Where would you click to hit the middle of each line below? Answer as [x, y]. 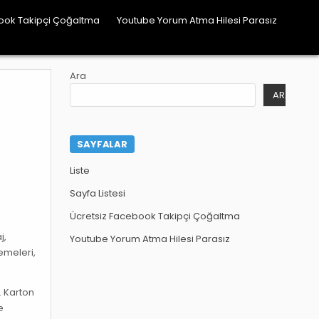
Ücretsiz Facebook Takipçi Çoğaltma [155, 216]
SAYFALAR [102, 145]
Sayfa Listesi [98, 194]
